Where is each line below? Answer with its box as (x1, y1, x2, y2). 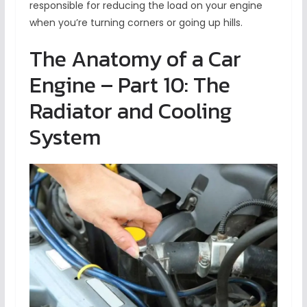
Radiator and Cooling (29, 95, 232, 128)
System (29, 121, 101, 154)
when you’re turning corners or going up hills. (29, 16, 243, 30)
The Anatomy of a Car (29, 42, 241, 76)
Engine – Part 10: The (29, 69, 230, 102)
